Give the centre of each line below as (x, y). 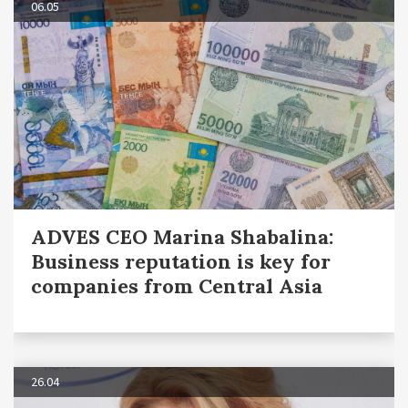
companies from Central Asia (177, 286)
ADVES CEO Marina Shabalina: (182, 237)
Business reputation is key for (181, 262)
